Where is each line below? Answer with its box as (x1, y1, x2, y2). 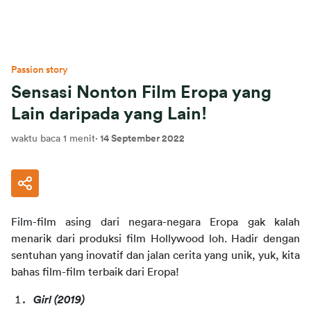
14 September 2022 (100, 134, 185, 144)
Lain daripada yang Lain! (11, 106, 207, 123)
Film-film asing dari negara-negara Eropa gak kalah (11, 217, 300, 228)
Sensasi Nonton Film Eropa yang (11, 84, 271, 101)
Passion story (11, 65, 68, 75)
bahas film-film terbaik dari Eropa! (11, 267, 179, 278)
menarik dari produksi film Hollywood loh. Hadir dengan (11, 233, 300, 244)
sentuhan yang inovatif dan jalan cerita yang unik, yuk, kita (11, 250, 300, 261)
